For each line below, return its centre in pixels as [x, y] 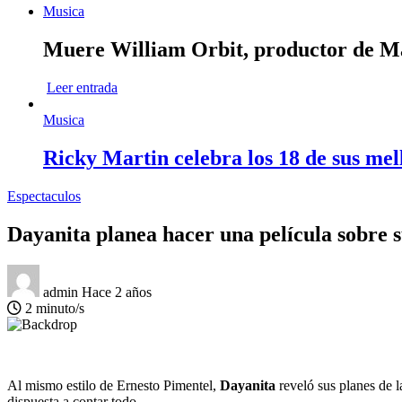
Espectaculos [44, 196]
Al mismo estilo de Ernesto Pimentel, [114, 385]
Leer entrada [82, 87]
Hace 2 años [117, 292]
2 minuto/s [53, 308]
